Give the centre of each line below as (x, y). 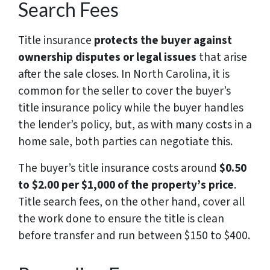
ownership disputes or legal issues (107, 57)
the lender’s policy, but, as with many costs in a (135, 124)
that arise (222, 57)
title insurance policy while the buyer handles (131, 108)
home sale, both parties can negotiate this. (125, 141)
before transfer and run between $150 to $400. (134, 235)
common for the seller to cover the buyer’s (124, 91)
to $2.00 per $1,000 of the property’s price (126, 185)
